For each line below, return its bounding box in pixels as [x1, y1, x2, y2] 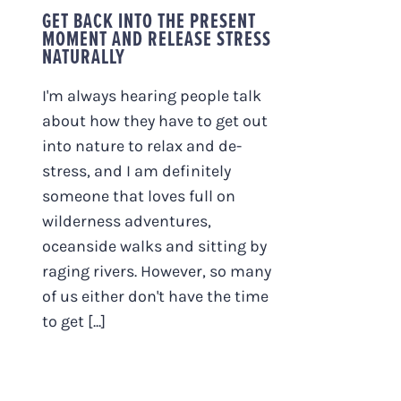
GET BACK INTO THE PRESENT [42, 5, 256, 35]
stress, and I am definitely [42, 160, 231, 181]
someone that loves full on [42, 185, 235, 206]
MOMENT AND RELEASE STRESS [42, 23, 271, 53]
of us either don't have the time [42, 286, 269, 306]
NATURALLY [42, 41, 125, 71]
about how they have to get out [42, 110, 268, 131]
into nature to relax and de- [42, 135, 242, 156]
